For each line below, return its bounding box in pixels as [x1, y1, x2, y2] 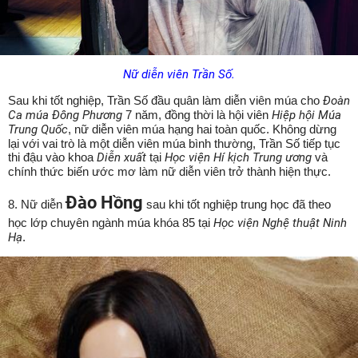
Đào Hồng [66, 192, 143, 213]
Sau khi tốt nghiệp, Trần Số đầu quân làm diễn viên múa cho [8, 93, 323, 107]
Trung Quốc [8, 121, 68, 137]
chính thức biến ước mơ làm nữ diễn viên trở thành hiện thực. [8, 164, 331, 178]
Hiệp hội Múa [272, 107, 341, 122]
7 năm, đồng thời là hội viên [122, 107, 272, 121]
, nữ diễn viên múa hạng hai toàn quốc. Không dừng [68, 121, 336, 136]
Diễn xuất [97, 149, 146, 165]
